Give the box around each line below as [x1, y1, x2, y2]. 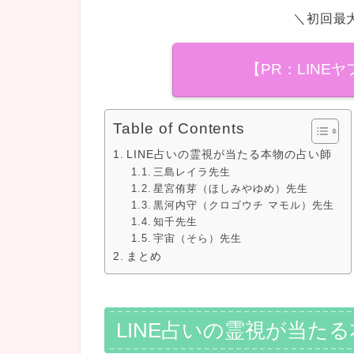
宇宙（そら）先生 [153, 232, 243, 245]
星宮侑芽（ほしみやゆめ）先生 [153, 183, 309, 195]
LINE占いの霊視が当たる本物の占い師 [126, 148, 332, 161]
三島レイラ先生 [153, 166, 232, 179]
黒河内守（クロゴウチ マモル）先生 [153, 199, 335, 212]
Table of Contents [113, 120, 246, 137]
